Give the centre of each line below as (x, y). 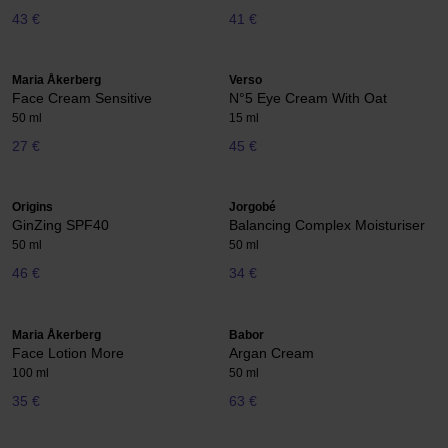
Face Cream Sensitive (82, 97)
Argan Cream (271, 352)
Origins (32, 207)
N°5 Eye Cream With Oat (308, 97)
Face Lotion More (68, 352)
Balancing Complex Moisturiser (327, 225)
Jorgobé (252, 207)
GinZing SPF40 (60, 225)
